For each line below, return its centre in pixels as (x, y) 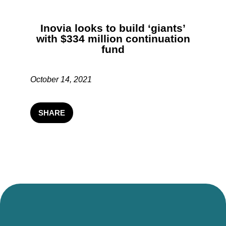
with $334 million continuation (113, 39)
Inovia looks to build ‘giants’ (113, 28)
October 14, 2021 (61, 79)
